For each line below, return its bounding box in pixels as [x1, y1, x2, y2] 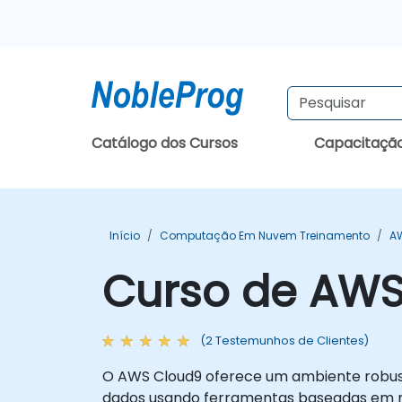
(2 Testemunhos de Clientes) [200, 333, 369, 348]
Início [109, 228, 140, 243]
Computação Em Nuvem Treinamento [160, 228, 370, 243]
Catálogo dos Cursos [92, 133, 238, 153]
